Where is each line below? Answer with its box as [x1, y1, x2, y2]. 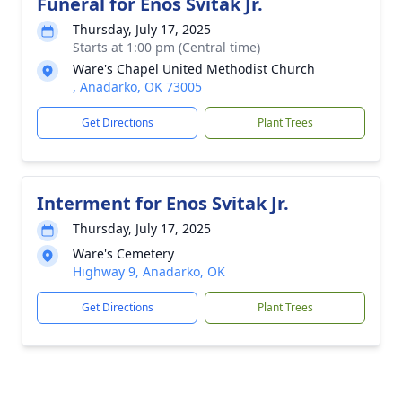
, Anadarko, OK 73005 [73, 78, 202, 95]
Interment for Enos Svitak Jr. [37, 191, 289, 215]
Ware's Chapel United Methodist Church [73, 60, 315, 77]
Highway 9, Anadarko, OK [73, 263, 225, 280]
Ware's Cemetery [73, 245, 174, 262]
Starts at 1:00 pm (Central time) [73, 39, 260, 56]
